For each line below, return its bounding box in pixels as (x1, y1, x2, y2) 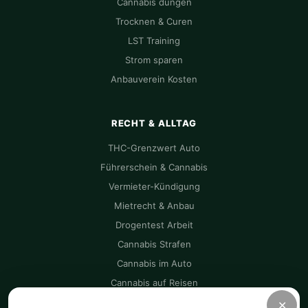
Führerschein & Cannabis (100, 162, 208, 173)
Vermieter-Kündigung (108, 181, 200, 192)
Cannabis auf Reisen (110, 277, 198, 288)
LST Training (128, 35, 180, 46)
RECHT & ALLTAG (111, 118, 197, 129)
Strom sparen (125, 54, 183, 65)
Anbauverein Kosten (111, 74, 197, 85)
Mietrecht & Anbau (113, 200, 195, 211)
